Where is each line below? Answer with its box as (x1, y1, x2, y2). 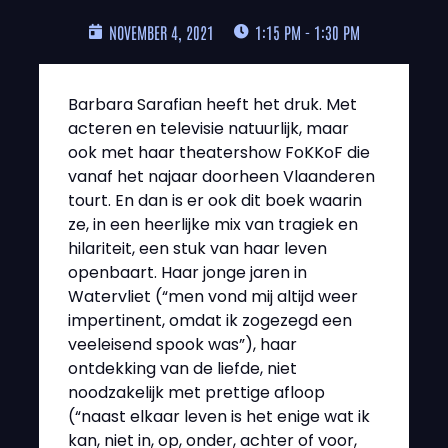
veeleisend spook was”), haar (68, 332, 297, 356)
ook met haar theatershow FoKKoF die (68, 140, 370, 164)
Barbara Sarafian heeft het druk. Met (68, 92, 357, 116)
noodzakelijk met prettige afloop (68, 380, 325, 404)
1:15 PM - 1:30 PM (255, 21, 360, 42)
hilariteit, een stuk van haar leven (68, 236, 327, 260)
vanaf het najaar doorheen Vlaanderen (68, 164, 375, 188)
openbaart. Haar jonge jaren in (68, 260, 307, 284)
